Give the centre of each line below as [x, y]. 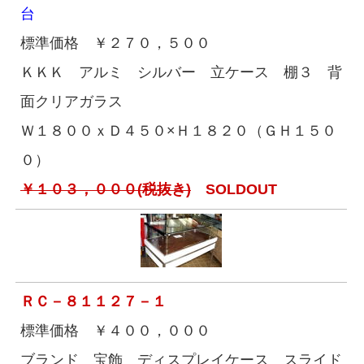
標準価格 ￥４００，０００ [115, 331]
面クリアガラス [71, 102]
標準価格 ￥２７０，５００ [115, 43]
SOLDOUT [234, 189]
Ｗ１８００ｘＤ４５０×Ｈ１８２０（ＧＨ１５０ [178, 131]
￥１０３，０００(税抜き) [106, 189]
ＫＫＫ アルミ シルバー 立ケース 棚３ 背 [181, 72]
